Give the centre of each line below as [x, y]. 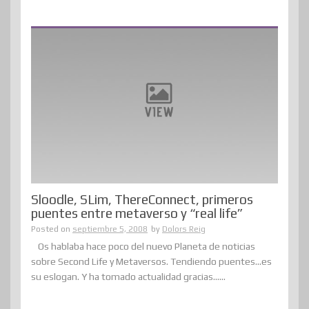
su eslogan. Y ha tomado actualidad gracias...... [128, 277]
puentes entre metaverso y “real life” [137, 213]
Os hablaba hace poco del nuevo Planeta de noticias [147, 247]
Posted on [52, 229]
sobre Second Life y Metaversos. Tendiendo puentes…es [151, 262]
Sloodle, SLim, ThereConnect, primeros [142, 200]
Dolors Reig [184, 229]
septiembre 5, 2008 [110, 229]
